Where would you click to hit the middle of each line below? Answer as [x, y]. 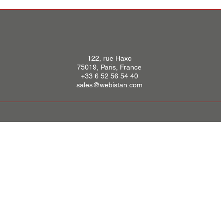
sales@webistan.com [109, 85]
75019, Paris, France [109, 67]
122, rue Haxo [109, 58]
